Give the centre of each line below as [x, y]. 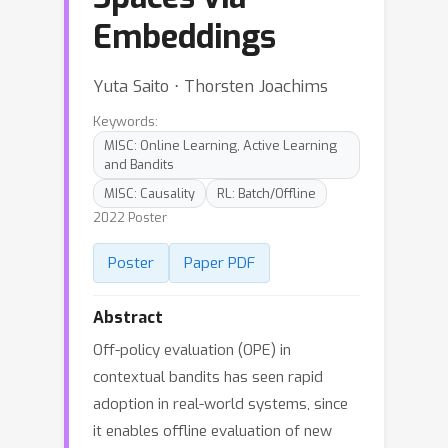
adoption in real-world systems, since [220, 404]
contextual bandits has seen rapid [208, 377]
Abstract [128, 317]
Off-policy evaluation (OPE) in [192, 350]
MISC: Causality [149, 193]
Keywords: [125, 121]
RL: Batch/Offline [266, 193]
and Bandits [139, 164]
